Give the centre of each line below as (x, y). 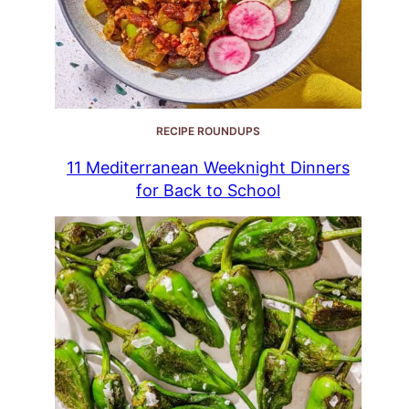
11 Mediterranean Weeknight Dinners (208, 168)
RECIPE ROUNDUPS (208, 131)
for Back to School (208, 191)
